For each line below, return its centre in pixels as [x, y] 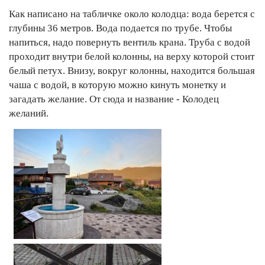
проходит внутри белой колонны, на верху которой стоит [132, 56]
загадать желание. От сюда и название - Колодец [114, 99]
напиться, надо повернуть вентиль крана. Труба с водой [130, 42]
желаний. [29, 113]
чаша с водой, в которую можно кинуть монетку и [117, 85]
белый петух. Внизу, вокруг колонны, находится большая [132, 70]
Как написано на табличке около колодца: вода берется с [132, 14]
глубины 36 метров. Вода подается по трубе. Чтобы [120, 28]
